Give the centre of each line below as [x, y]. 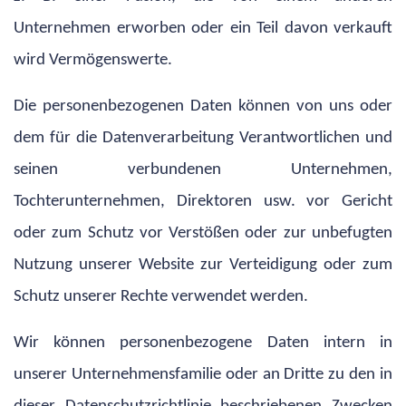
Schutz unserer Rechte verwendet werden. [161, 296]
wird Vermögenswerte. [93, 60]
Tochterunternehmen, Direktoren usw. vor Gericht [203, 201]
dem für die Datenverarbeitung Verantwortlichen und [203, 138]
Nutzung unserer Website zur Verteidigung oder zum [203, 265]
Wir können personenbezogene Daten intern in [203, 343]
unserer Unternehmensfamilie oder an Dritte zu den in [203, 374]
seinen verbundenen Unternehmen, [203, 169]
